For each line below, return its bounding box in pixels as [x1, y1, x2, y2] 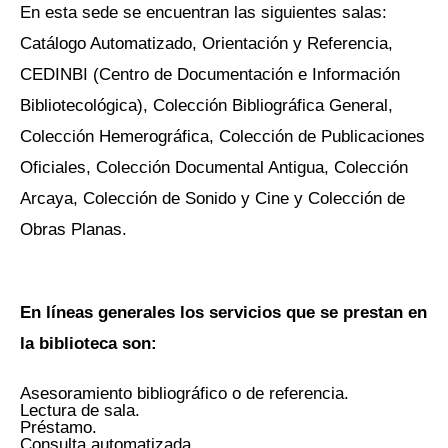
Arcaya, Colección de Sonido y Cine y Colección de [20, 187, 405, 208]
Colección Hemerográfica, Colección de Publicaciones [20, 125, 425, 146]
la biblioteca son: [20, 333, 157, 354]
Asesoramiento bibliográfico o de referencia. [20, 383, 349, 404]
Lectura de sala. [20, 400, 140, 421]
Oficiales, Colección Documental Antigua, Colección [20, 156, 408, 177]
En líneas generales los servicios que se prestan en [20, 302, 427, 323]
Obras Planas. [20, 218, 127, 239]
